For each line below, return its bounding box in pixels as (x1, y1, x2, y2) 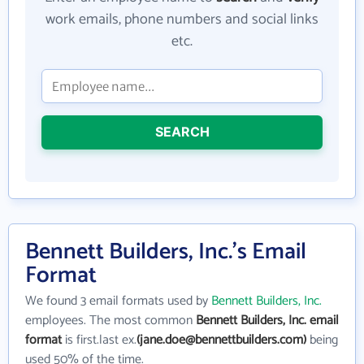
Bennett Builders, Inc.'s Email (25, 233, 306, 271)
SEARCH (154, 123, 210, 141)
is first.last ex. (62, 329, 136, 352)
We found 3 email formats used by (25, 290, 211, 313)
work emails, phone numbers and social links (45, 7, 318, 32)
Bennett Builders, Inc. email (196, 310, 339, 332)
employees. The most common (25, 310, 196, 332)
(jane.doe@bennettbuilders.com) (136, 329, 306, 352)
